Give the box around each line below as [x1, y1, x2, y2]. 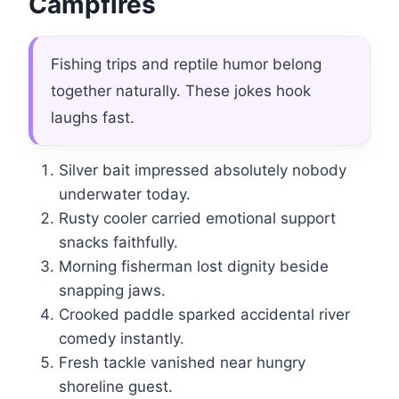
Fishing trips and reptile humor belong [51, 55, 322, 74]
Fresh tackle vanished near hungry [59, 354, 305, 372]
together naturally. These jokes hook [51, 82, 311, 101]
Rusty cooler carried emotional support [59, 209, 336, 228]
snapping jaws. [59, 281, 166, 300]
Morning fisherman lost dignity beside [59, 257, 329, 276]
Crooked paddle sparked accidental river [59, 305, 350, 324]
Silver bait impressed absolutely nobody [59, 161, 346, 180]
